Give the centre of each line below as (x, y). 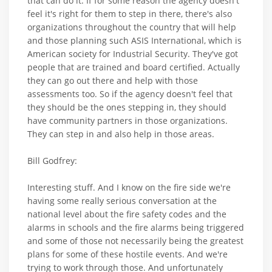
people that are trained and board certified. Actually (134, 67)
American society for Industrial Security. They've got (133, 53)
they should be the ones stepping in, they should (127, 107)
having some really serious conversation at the (122, 200)
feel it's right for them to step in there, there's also (130, 13)
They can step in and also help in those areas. (121, 134)
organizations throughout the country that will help (132, 27)
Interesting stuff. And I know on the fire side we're (129, 187)
